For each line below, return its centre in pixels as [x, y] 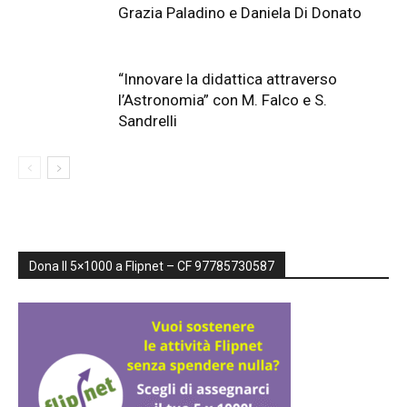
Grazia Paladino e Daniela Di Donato [240, 13]
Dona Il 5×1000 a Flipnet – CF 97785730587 [152, 266]
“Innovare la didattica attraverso [228, 79]
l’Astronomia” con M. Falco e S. [223, 100]
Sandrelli [148, 121]
